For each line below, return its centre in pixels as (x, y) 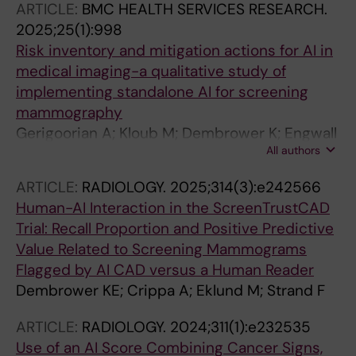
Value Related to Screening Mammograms (161, 249)
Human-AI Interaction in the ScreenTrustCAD (173, 208)
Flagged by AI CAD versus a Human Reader (165, 270)
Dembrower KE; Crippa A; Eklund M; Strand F (170, 290)
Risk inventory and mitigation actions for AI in (174, 50)
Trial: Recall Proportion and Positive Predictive (175, 228)
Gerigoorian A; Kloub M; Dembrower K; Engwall (176, 133)
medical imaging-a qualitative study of (151, 71)
